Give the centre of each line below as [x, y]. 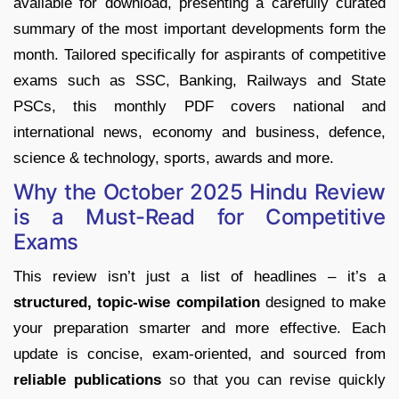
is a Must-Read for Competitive [199, 216]
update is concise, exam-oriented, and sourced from [199, 354]
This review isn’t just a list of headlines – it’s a [199, 276]
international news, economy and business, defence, [199, 132]
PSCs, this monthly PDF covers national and [199, 106]
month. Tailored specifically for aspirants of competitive [199, 54]
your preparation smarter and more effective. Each [199, 328]
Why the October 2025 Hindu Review [199, 191]
